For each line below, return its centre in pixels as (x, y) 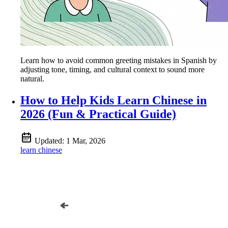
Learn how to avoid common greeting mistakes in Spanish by (119, 61)
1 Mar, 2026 (86, 141)
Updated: (50, 141)
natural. (32, 79)
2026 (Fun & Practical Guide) (98, 114)
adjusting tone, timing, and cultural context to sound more (112, 70)
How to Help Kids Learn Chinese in (113, 101)
